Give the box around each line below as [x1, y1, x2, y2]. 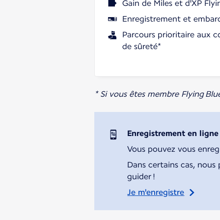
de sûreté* [122, 41, 161, 51]
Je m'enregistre [127, 187, 185, 197]
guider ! [127, 171, 156, 181]
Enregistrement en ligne [127, 128, 219, 138]
